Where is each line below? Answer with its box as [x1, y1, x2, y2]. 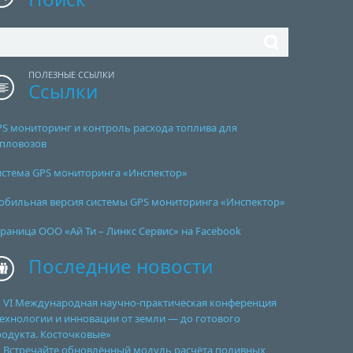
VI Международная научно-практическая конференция [3, 295, 277, 310]
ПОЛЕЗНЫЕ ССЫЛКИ [28, 69, 115, 80]
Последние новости [28, 253, 214, 279]
